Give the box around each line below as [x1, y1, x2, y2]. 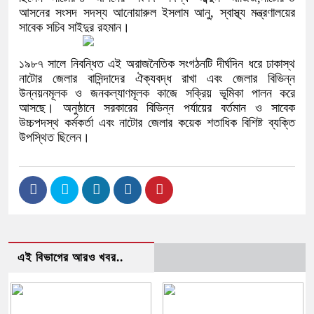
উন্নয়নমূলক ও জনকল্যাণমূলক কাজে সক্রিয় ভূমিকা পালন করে [19, 86, 295, 100]
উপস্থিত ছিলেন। [19, 130, 90, 144]
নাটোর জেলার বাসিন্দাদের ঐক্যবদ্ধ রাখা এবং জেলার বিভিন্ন [19, 71, 295, 86]
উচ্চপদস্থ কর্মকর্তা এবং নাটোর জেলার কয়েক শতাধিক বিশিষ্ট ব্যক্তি [19, 116, 295, 130]
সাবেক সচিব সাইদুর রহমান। [19, 20, 130, 34]
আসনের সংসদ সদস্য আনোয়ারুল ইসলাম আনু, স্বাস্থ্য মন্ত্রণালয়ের [19, 6, 295, 20]
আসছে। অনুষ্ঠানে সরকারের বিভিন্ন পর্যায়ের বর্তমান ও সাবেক [19, 101, 295, 115]
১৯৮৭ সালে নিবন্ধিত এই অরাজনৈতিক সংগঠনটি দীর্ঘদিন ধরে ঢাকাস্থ [19, 57, 295, 71]
